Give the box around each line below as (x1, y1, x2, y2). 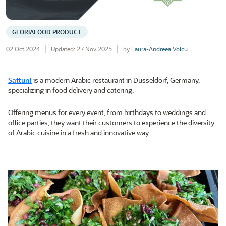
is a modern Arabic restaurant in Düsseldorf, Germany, (32, 75, 200, 85)
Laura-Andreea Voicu (131, 45, 188, 53)
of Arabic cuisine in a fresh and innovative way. (8, 128, 150, 138)
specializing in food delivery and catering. (8, 85, 134, 95)
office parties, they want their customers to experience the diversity (8, 118, 214, 128)
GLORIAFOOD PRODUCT (12, 28, 82, 36)
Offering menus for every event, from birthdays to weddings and (8, 107, 206, 118)
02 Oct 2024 (6, 45, 40, 53)
